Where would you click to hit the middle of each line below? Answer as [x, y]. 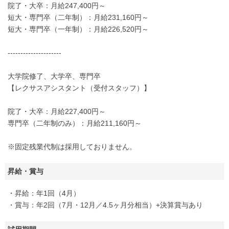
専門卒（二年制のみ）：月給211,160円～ [75, 123]
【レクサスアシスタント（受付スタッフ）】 [79, 88]
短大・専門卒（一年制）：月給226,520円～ [78, 29]
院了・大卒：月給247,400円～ [57, 6]
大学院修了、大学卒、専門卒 [54, 76]
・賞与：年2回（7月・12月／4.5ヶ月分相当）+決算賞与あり [105, 205]
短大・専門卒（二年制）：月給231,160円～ [78, 17]
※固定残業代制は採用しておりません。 [72, 147]
